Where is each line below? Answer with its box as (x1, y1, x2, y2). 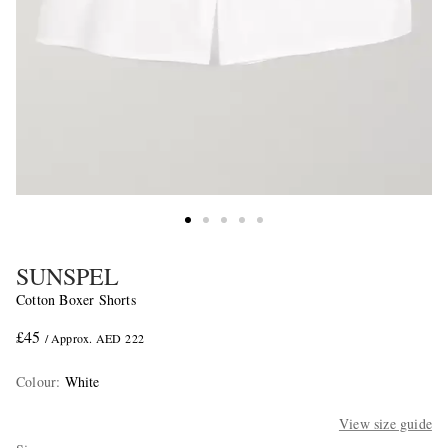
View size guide (338, 414, 432, 434)
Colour (16, 372, 57, 392)
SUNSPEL (16, 260, 119, 293)
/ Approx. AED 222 (44, 330, 145, 347)
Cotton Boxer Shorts (16, 290, 136, 310)
